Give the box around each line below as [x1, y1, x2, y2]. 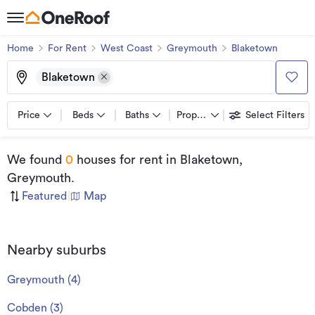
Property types [176, 110, 241, 120]
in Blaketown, [162, 153, 243, 166]
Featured [22, 191, 67, 202]
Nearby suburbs [7, 243, 106, 257]
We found [7, 153, 63, 166]
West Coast [101, 44, 153, 53]
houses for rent [73, 153, 162, 166]
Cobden [7, 302, 47, 314]
